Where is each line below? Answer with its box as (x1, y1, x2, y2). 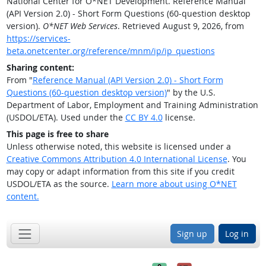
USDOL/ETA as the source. (6, 178, 112, 189)
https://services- (6, 32, 71, 44)
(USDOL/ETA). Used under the (6, 111, 125, 123)
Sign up (177, 228, 207, 240)
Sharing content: (6, 61, 74, 73)
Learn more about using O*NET (111, 178, 237, 189)
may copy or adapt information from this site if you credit (6, 165, 235, 177)
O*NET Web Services (42, 20, 118, 31)
